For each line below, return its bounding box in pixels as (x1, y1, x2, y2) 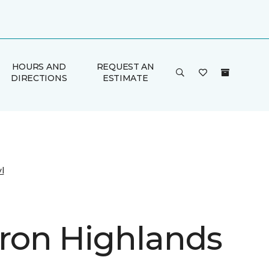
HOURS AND (11, 61, 67, 72)
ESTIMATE (102, 73, 148, 83)
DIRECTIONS (11, 73, 67, 83)
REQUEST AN (96, 61, 154, 72)
